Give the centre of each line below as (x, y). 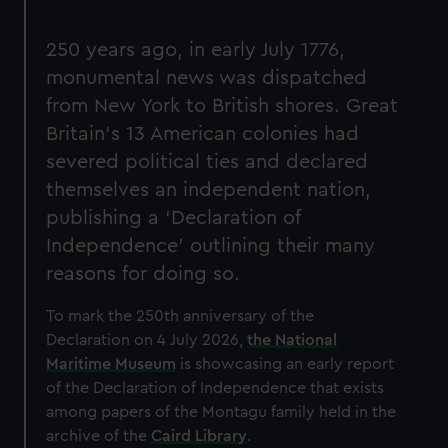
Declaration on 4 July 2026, (147, 340)
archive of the (99, 436)
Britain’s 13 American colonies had (203, 134)
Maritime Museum (111, 364)
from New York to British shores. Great (222, 106)
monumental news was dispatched (207, 78)
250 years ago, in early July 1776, (196, 50)
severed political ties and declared (207, 162)
